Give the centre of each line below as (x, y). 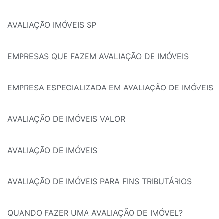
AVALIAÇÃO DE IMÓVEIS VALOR (66, 119)
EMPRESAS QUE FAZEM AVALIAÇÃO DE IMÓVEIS (98, 56)
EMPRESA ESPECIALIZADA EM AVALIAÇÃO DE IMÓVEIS (110, 88)
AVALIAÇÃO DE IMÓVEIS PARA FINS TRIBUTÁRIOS (99, 182)
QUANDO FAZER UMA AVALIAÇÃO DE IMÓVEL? (95, 213)
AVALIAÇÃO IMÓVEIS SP (52, 25)
